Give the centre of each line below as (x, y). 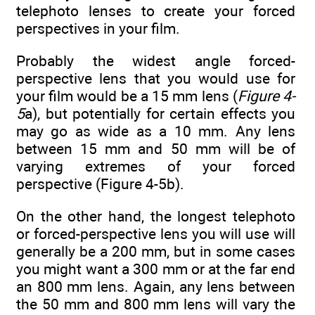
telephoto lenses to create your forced (156, 11)
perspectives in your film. (98, 28)
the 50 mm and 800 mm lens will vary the (156, 304)
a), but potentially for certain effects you (160, 114)
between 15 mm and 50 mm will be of (156, 149)
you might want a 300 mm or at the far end (156, 269)
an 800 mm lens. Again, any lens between (156, 287)
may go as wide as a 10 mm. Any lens (156, 131)
